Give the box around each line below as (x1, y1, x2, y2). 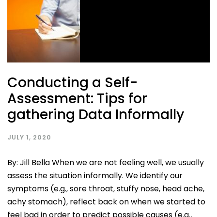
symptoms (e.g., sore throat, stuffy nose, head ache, (7, 183, 204, 194)
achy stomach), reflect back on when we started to (7, 196, 205, 207)
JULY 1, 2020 (7, 132, 51, 142)
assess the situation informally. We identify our (7, 170, 183, 181)
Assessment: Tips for (7, 89, 147, 108)
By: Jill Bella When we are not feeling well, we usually (7, 156, 204, 168)
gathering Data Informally (7, 105, 184, 124)
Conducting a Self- (7, 73, 138, 92)
